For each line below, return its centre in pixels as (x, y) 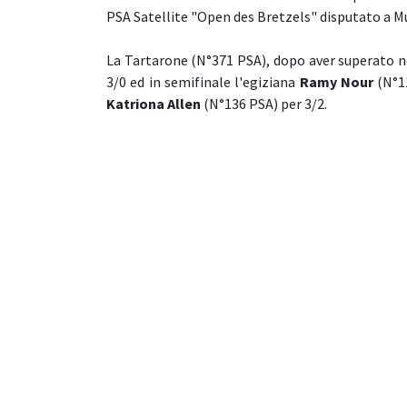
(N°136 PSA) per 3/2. (264, 104)
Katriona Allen (154, 104)
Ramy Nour (336, 82)
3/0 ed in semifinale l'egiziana (203, 82)
